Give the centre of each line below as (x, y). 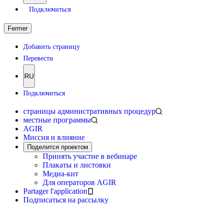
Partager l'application (55, 191)
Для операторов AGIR (79, 182)
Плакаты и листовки (77, 165)
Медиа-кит (61, 174)
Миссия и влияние (54, 137)
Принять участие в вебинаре (90, 156)
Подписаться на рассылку (66, 200)
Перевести (38, 58)
